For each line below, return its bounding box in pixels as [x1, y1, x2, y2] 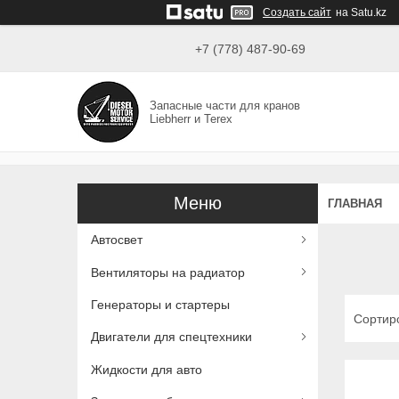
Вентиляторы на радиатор [91, 265, 245, 280]
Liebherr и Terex [150, 111, 233, 126]
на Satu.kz [336, 6, 387, 19]
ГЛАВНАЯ [328, 197, 382, 210]
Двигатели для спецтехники [91, 330, 252, 345]
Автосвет [91, 232, 142, 248]
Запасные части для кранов [150, 98, 301, 112]
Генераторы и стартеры [91, 297, 230, 312]
